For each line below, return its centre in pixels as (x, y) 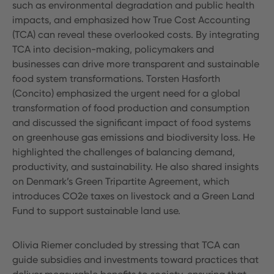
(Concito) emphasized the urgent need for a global (126, 93)
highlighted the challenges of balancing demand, (124, 152)
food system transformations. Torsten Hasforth (116, 78)
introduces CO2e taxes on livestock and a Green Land (133, 196)
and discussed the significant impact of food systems (131, 122)
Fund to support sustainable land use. (98, 210)
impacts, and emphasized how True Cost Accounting (131, 20)
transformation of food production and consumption (131, 108)
